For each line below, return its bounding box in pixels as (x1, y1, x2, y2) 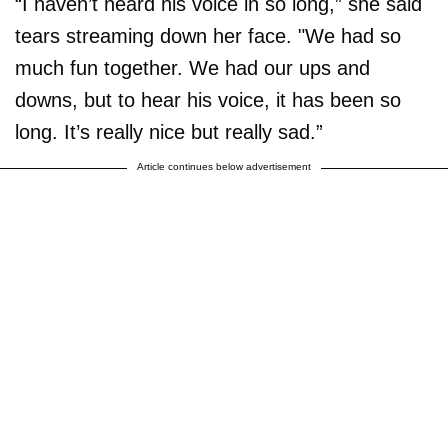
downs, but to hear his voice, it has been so (15, 89, 401, 111)
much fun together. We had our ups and (15, 57, 370, 79)
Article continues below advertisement (137, 161, 311, 172)
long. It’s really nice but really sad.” (15, 121, 323, 143)
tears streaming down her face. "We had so (15, 25, 401, 47)
